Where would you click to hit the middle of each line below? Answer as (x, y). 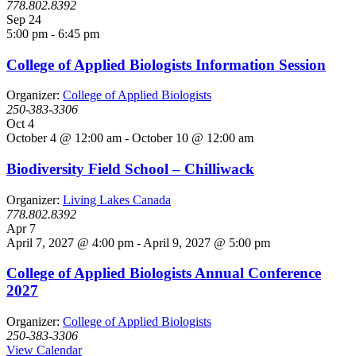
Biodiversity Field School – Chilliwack (130, 169)
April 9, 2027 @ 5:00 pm (207, 242)
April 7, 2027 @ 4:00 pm (70, 242)
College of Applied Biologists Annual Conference (164, 273)
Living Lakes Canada (117, 199)
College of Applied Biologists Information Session (166, 64)
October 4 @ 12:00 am (64, 138)
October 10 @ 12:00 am (193, 138)
